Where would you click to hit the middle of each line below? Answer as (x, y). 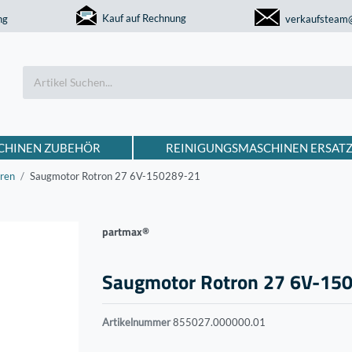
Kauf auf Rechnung (144, 18)
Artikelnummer (137, 322)
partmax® (125, 231)
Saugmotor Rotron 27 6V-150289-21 (115, 176)
